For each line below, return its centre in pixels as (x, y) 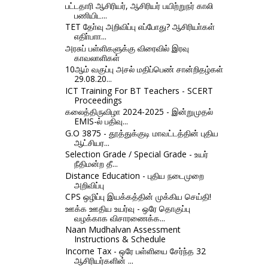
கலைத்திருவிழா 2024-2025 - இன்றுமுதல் (139, 112)
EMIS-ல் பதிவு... (101, 121)
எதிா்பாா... (90, 36)
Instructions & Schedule (120, 239)
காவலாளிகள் (97, 57)
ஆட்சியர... (92, 142)
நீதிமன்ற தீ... (96, 164)
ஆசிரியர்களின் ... (103, 260)
